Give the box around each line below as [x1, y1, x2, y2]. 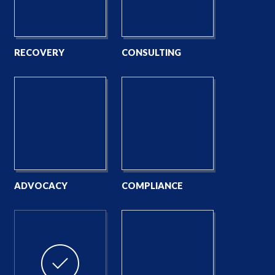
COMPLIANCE [121, 180, 183, 191]
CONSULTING [121, 47, 181, 58]
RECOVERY [14, 47, 64, 58]
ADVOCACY [14, 180, 68, 191]
